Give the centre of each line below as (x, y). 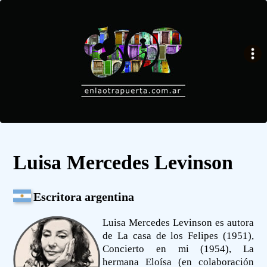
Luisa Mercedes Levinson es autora (178, 222)
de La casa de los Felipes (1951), (178, 235)
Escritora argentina (84, 196)
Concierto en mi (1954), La (178, 249)
